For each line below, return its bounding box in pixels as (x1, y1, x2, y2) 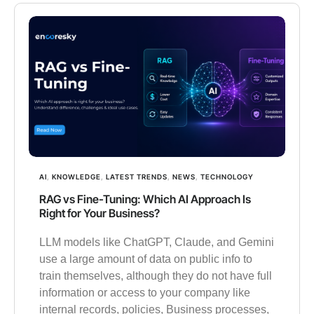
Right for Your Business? (39, 205, 160, 220)
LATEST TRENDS (106, 172, 168, 181)
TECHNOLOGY (200, 172, 254, 181)
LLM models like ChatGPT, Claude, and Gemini (39, 235, 274, 248)
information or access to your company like (39, 286, 250, 299)
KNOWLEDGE (52, 172, 101, 181)
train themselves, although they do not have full (39, 269, 272, 282)
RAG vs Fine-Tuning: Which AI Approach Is (39, 191, 251, 206)
